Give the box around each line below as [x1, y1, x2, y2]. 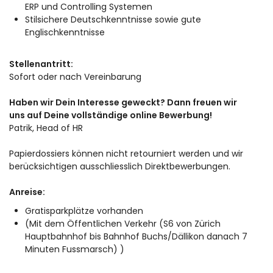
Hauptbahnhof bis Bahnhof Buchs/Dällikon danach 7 [25, 230, 247, 243]
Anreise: [9, 186, 45, 199]
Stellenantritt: [9, 58, 73, 71]
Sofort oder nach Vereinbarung [9, 71, 141, 83]
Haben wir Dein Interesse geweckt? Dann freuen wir [9, 96, 237, 109]
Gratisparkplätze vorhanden [25, 205, 143, 218]
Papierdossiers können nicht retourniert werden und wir [9, 147, 243, 160]
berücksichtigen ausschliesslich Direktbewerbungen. [9, 160, 230, 173]
